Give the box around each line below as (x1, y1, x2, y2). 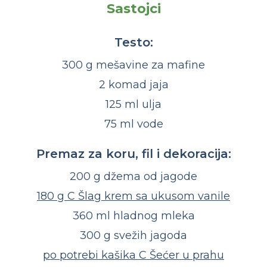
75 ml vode (104, 117, 163, 131)
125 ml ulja (105, 98, 162, 111)
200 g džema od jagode (70, 170, 197, 184)
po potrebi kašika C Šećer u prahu (43, 249, 224, 262)
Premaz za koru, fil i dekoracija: (36, 147, 231, 162)
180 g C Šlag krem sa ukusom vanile (37, 190, 230, 203)
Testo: (114, 35, 153, 50)
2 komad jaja (98, 78, 169, 92)
